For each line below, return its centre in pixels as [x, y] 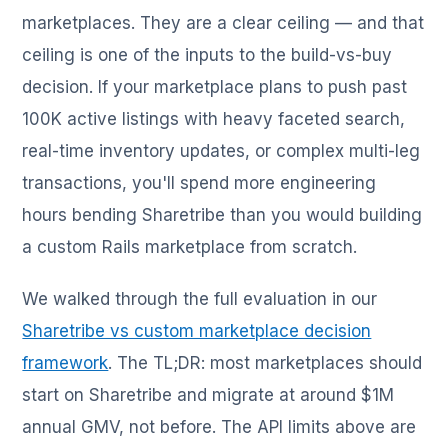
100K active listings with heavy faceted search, [214, 119]
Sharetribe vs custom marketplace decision [197, 331]
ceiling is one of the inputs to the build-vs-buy [207, 55]
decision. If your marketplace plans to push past [215, 87]
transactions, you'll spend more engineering [199, 183]
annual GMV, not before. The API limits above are [219, 427]
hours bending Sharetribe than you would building [222, 215]
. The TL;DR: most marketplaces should [265, 363]
